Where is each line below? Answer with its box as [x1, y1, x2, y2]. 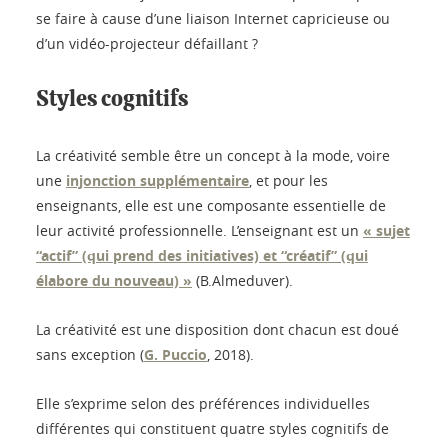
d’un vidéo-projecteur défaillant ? [36, 34, 258, 54]
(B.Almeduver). [192, 271, 293, 291]
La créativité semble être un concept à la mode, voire [36, 146, 390, 166]
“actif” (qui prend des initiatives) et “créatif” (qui [36, 246, 368, 266]
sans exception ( [36, 345, 144, 365]
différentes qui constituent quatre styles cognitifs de [36, 419, 389, 439]
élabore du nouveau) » [36, 271, 192, 291]
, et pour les [249, 171, 328, 191]
